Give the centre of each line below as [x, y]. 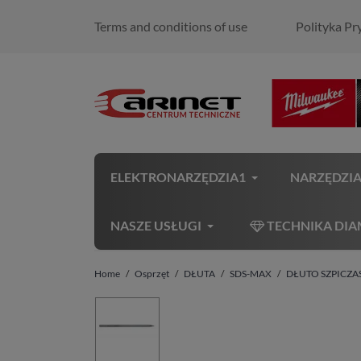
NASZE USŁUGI [156, 225]
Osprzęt [152, 274]
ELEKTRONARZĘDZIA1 [178, 177]
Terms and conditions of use [171, 26]
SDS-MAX [251, 274]
